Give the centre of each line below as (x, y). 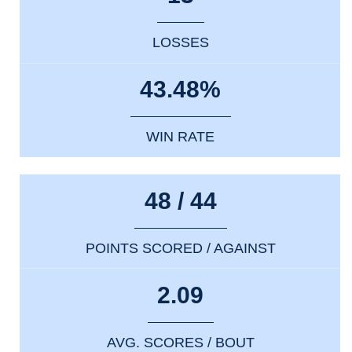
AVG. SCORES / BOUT (180, 342)
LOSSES (180, 42)
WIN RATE (181, 136)
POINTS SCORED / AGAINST (180, 248)
